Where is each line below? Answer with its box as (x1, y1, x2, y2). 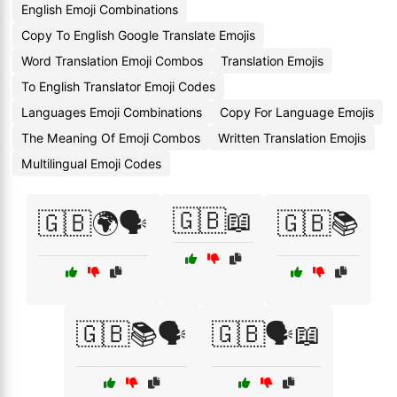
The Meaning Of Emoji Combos (21, 130, 200, 145)
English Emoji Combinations (21, 2, 178, 17)
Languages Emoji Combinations (21, 105, 202, 120)
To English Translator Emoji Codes (21, 79, 215, 94)
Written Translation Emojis (218, 130, 366, 145)
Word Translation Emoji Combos (21, 53, 203, 68)
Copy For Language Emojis (220, 105, 374, 120)
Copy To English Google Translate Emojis (21, 27, 255, 43)
